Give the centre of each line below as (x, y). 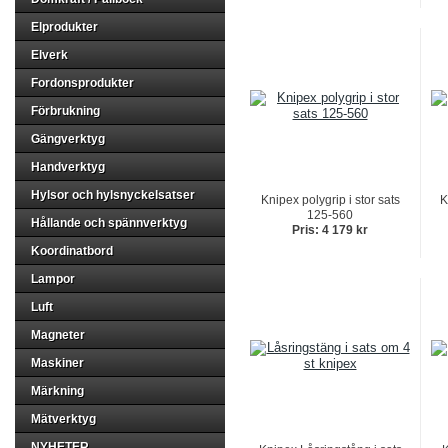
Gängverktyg (68, 139)
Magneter (58, 335)
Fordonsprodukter (82, 83)
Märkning (57, 391)
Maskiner (57, 363)
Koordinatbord (72, 251)
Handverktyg (68, 167)
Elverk (49, 55)
